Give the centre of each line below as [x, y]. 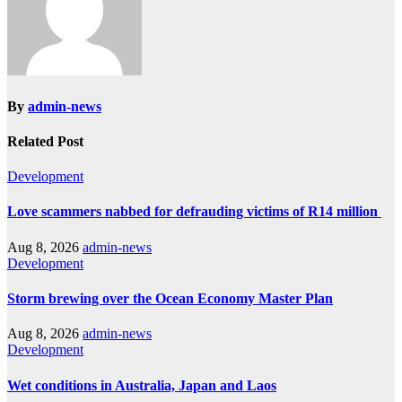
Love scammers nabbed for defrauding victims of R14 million [194, 212]
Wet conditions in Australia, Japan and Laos [142, 385]
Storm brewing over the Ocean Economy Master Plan [170, 298]
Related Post [45, 141]
